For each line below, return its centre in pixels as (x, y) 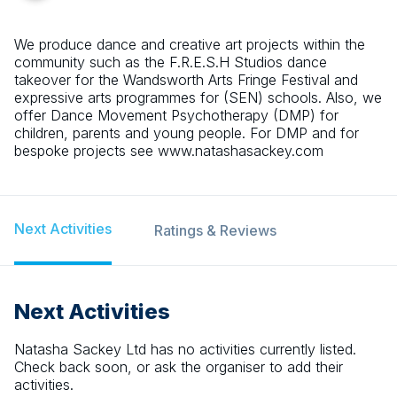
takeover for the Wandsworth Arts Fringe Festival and (186, 80)
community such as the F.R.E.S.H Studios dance (171, 62)
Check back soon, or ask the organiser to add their (179, 367)
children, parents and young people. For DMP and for (187, 133)
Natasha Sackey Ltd (80, 350)
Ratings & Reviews (215, 231)
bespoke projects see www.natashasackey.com (169, 151)
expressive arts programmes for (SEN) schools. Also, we (198, 98)
